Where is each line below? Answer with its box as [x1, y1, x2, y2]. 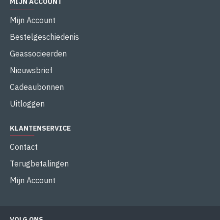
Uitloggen [10, 99, 45, 109]
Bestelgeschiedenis [10, 32, 79, 42]
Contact [10, 142, 38, 152]
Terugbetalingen [10, 159, 69, 168]
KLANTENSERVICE [10, 124, 71, 133]
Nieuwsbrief [10, 65, 53, 75]
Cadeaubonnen [10, 82, 64, 92]
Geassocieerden [10, 49, 67, 58]
